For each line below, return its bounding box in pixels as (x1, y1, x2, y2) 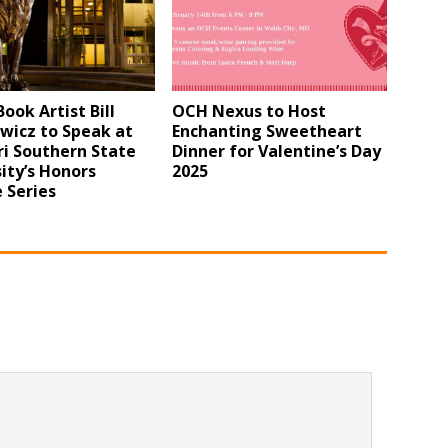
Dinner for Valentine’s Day (172, 139, 382, 162)
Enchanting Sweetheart (172, 119, 363, 142)
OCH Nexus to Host (172, 99, 327, 122)
